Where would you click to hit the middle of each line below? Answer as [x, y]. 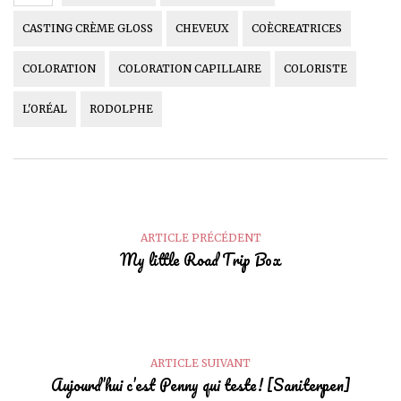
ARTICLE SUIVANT [200, 363]
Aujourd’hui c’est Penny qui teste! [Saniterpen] [200, 385]
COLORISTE [316, 69]
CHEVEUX [202, 29]
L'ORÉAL [45, 109]
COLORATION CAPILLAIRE [190, 69]
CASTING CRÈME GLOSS [88, 29]
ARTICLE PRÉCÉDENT [200, 238]
